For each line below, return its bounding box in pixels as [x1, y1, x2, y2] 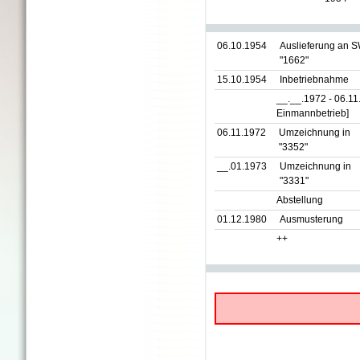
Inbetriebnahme [280, 74, 349, 85]
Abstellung [276, 194, 323, 206]
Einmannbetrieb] [276, 108, 349, 119]
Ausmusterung [280, 214, 343, 225]
